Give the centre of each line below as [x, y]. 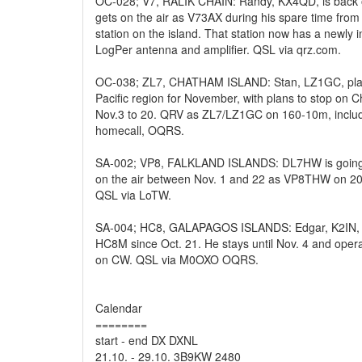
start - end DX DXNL [147, 340]
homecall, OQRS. [140, 130]
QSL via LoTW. [133, 195]
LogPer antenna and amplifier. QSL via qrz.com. [218, 49]
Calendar [119, 308]
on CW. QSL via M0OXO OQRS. [177, 259]
